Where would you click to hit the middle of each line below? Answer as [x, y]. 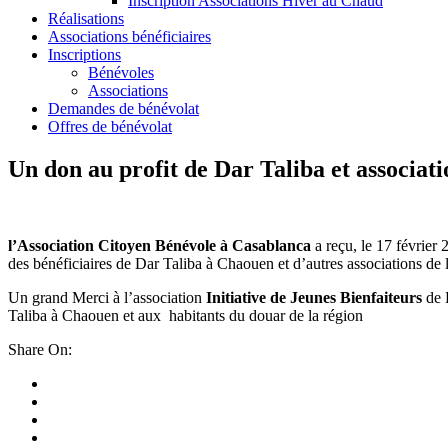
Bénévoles [121, 72]
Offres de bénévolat [110, 126]
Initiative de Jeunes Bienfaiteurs [316, 297]
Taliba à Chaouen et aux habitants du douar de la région [185, 315]
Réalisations [86, 18]
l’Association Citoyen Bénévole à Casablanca [159, 245]
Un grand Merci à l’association [107, 297]
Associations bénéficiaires [129, 36]
